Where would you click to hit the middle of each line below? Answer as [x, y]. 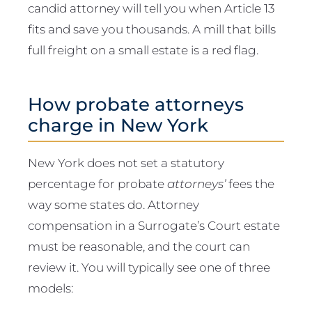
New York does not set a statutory [126, 163]
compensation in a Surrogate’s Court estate [154, 226]
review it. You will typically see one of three [149, 267]
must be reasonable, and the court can [139, 247]
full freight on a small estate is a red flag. [143, 49]
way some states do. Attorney [114, 205]
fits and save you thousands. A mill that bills [152, 29]
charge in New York [118, 125]
